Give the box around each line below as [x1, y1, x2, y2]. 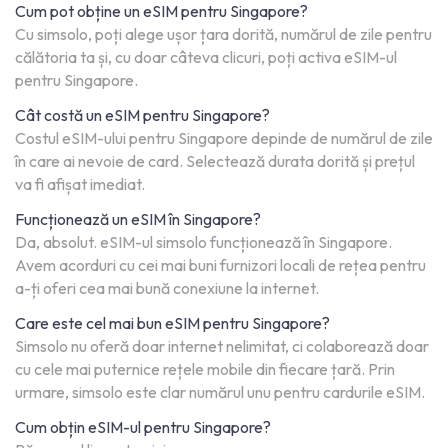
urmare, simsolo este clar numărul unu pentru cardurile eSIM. [15, 382, 425, 403]
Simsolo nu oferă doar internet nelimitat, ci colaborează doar [15, 336, 429, 357]
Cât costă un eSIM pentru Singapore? [15, 105, 270, 126]
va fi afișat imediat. [15, 174, 145, 195]
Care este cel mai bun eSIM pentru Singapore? [15, 313, 330, 334]
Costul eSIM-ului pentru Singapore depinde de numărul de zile [15, 128, 433, 149]
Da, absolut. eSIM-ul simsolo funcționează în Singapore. [15, 232, 392, 253]
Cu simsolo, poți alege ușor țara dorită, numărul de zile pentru [15, 24, 432, 45]
